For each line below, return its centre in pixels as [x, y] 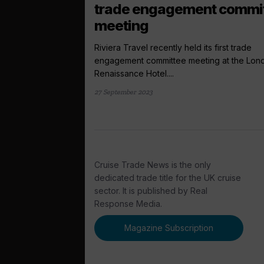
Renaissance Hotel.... [134, 73]
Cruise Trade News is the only [153, 164]
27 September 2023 [123, 92]
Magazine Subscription [169, 228]
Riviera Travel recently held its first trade [173, 47]
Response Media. [128, 203]
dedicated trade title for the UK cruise [168, 177]
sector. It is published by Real [151, 190]
